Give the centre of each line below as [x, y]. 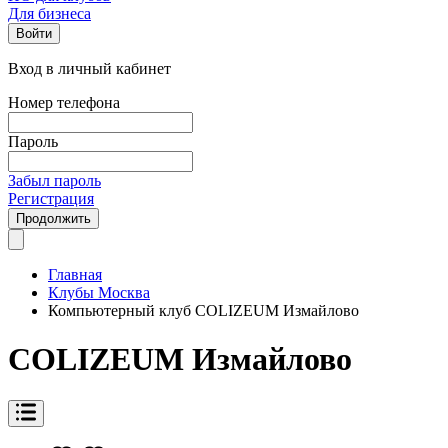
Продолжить [53, 218]
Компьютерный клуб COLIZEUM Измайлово [203, 310]
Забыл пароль [54, 180]
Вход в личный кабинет [89, 68]
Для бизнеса [49, 13]
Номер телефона [64, 102]
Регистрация [51, 198]
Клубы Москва [99, 292]
